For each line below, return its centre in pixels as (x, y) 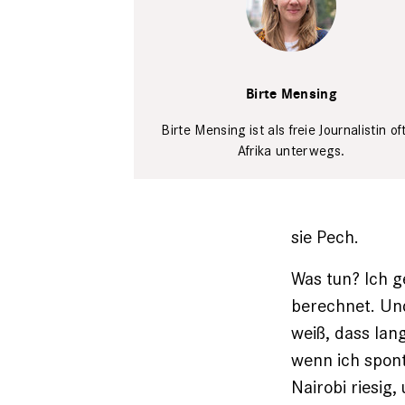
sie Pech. (327, 237)
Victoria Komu (291, 60)
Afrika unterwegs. (291, 151)
